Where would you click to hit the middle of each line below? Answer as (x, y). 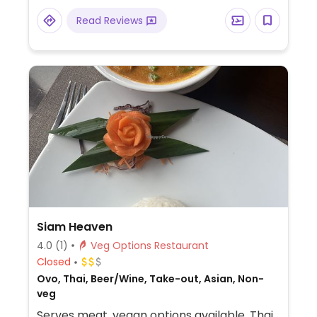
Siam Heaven (74, 226)
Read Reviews (111, 20)
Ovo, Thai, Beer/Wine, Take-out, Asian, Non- (150, 278)
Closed (53, 262)
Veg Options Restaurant (181, 245)
